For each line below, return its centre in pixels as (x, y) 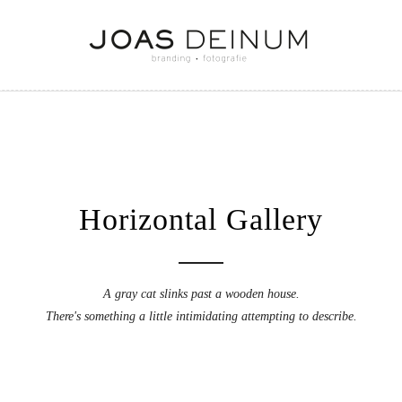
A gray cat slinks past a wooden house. (201, 294)
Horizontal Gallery (201, 219)
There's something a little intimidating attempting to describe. (201, 316)
